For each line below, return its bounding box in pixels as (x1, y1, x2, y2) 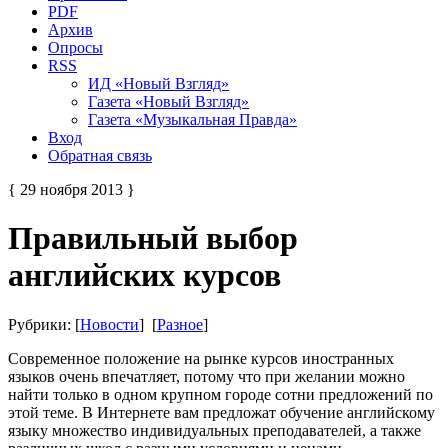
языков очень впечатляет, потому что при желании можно (8, 367, 405, 385)
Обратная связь (48, 146, 152, 164)
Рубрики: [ (8, 315, 80, 333)
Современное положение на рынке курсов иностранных (8, 349, 394, 367)
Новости (80, 315, 139, 333)
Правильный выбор (8, 220, 298, 257)
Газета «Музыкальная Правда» (88, 110, 297, 128)
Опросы (48, 38, 103, 56)
